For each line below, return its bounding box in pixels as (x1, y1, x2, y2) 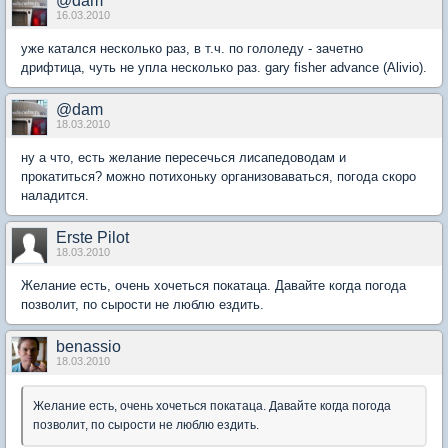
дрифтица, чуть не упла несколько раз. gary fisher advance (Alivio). (21, 59, 427, 75)
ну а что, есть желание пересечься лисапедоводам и (21, 149, 346, 165)
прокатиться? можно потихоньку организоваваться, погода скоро (21, 168, 416, 184)
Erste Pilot (56, 228, 129, 246)
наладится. (21, 187, 89, 203)
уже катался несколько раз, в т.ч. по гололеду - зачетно (21, 40, 363, 56)
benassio (56, 337, 121, 355)
